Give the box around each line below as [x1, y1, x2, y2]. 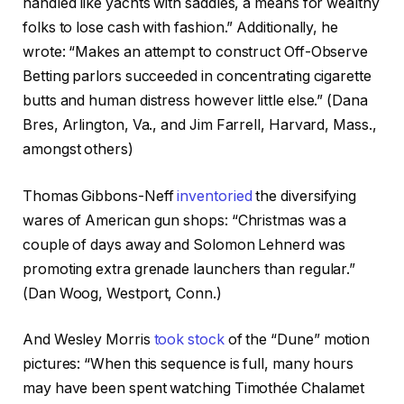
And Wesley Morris [23, 331, 154, 349]
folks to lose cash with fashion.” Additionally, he [23, 19, 339, 37]
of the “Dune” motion [224, 331, 371, 349]
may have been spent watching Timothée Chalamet [23, 380, 365, 398]
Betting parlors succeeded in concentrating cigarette [23, 68, 372, 86]
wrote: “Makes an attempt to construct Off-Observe [23, 43, 369, 61]
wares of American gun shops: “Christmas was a [23, 211, 347, 229]
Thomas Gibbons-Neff [23, 187, 178, 205]
